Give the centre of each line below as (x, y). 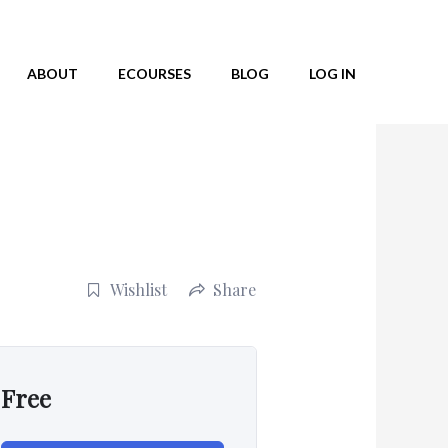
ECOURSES (154, 73)
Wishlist (139, 290)
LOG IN (332, 73)
